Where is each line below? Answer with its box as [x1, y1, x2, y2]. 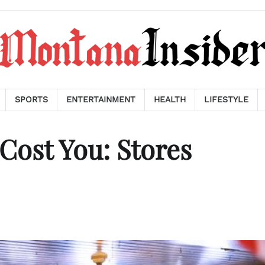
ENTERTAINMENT [66, 95, 135, 104]
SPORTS [15, 95, 48, 104]
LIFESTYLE [204, 95, 248, 104]
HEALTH [154, 95, 186, 104]
